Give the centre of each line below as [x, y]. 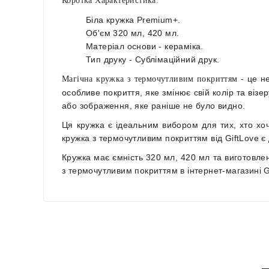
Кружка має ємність [104, 157]
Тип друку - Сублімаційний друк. [153, 59]
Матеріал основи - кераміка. [145, 46]
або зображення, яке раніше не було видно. [154, 105]
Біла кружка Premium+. [133, 20]
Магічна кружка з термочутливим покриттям [150, 79]
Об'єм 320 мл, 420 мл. [133, 33]
